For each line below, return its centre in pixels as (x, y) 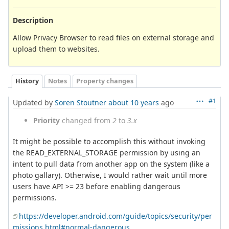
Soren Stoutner (81, 102)
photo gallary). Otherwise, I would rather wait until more (110, 175)
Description (33, 20)
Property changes (105, 81)
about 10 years (134, 102)
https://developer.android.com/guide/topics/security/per (116, 216)
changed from (86, 120)
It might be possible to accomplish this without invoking (109, 141)
